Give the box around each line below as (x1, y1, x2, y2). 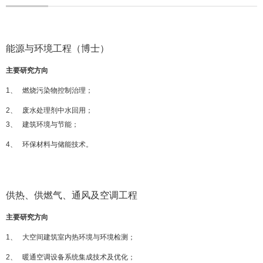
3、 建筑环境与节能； (6, 120, 79, 129)
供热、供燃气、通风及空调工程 (6, 190, 137, 200)
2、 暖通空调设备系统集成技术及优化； (6, 252, 135, 261)
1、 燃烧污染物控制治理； (6, 86, 93, 95)
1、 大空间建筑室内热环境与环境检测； (6, 232, 135, 241)
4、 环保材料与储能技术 (6, 140, 86, 149)
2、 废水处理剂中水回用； (6, 106, 93, 114)
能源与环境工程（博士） (6, 43, 109, 53)
